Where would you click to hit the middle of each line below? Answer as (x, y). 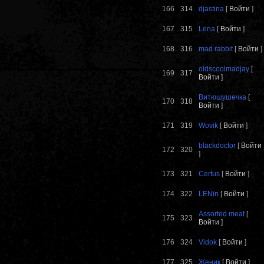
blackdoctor (217, 146)
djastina (211, 9)
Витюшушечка (222, 98)
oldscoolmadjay (224, 69)
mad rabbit (216, 49)
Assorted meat (222, 214)
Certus (209, 174)
